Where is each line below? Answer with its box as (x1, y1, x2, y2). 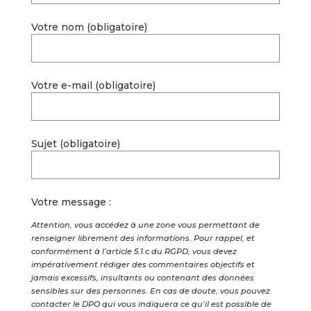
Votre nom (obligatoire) (31, 21, 147, 33)
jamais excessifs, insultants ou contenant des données (31, 273, 254, 283)
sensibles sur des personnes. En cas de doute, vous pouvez (31, 286, 270, 296)
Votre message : (31, 196, 111, 208)
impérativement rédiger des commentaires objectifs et (31, 260, 255, 269)
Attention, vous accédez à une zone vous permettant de (31, 220, 260, 230)
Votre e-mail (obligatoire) (31, 79, 155, 92)
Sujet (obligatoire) (31, 137, 120, 150)
